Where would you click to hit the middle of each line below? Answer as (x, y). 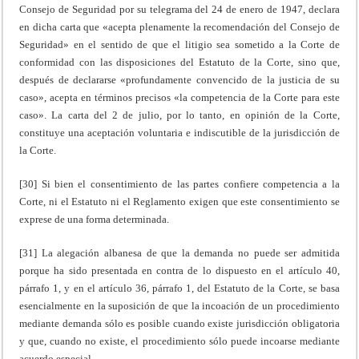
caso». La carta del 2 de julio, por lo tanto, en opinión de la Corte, (179, 115)
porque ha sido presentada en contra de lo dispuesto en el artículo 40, (179, 270)
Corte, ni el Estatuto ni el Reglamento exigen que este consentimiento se (179, 201)
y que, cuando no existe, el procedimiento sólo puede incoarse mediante (179, 341)
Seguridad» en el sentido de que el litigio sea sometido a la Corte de (179, 44)
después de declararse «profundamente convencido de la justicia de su (179, 79)
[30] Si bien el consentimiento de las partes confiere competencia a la (179, 184)
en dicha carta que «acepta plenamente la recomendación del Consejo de (179, 26)
